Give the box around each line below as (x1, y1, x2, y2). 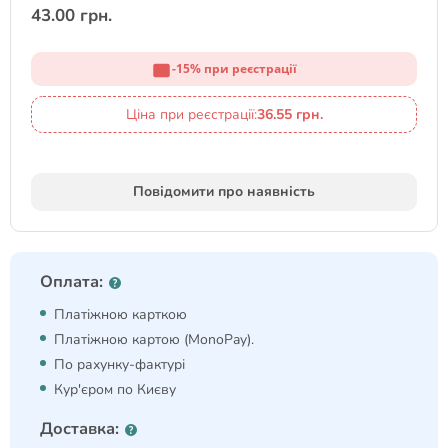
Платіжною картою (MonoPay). (54, 330, 254, 349)
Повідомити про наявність (133, 182, 315, 201)
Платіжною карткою (54, 305, 187, 324)
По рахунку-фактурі (54, 355, 185, 374)
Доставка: (40, 417, 119, 440)
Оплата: (40, 270, 103, 293)
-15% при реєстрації (172, 59, 297, 77)
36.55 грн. (256, 105, 323, 124)
